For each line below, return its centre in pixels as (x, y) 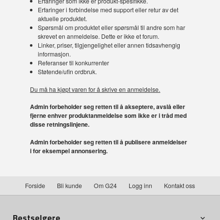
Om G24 (105, 186)
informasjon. (54, 54)
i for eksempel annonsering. (69, 151)
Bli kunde (69, 186)
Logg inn (140, 186)
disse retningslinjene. (60, 124)
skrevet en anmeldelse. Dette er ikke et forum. (98, 36)
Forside (35, 186)
